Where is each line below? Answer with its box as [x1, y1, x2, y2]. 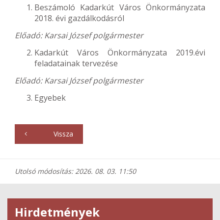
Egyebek [34, 92, 66, 103]
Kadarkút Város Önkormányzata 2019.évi [34, 47, 205, 58]
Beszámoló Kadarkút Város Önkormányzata [34, 2, 205, 13]
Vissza [52, 129, 73, 138]
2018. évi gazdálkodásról [34, 13, 124, 24]
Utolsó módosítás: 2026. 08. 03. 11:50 [15, 166, 136, 176]
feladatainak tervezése [34, 58, 118, 69]
